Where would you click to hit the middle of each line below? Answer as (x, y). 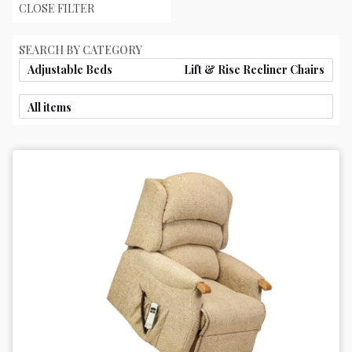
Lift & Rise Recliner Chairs (254, 70)
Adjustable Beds (70, 70)
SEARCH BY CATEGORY (81, 49)
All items (49, 107)
